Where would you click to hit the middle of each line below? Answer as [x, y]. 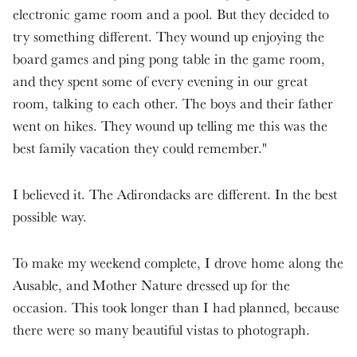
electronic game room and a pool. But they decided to [171, 14]
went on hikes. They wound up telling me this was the [170, 125]
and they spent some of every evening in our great [160, 80]
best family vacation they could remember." [140, 147]
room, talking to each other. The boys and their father [173, 103]
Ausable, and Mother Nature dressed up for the [151, 284]
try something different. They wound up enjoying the [169, 36]
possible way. [50, 216]
